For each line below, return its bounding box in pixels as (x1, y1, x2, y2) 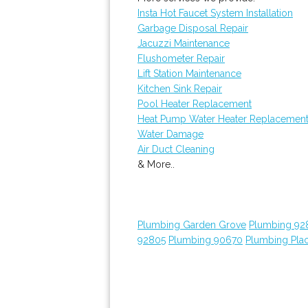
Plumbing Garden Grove (137, 219, 246, 230)
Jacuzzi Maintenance (137, 38, 230, 49)
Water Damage (137, 129, 203, 140)
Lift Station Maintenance (137, 68, 241, 79)
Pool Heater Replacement (137, 98, 252, 109)
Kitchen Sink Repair (137, 83, 222, 94)
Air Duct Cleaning (137, 144, 214, 155)
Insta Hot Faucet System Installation (137, 8, 293, 19)
